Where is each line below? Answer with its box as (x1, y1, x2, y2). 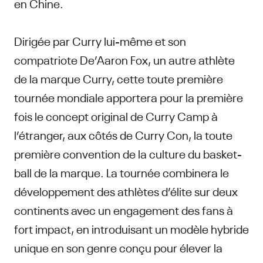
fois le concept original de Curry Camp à (14, 107, 218, 124)
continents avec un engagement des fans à (14, 201, 233, 218)
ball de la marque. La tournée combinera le (14, 164, 229, 180)
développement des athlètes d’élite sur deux (14, 183, 238, 199)
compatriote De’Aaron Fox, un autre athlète (14, 51, 235, 68)
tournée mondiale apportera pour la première (14, 89, 243, 105)
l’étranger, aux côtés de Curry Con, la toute (14, 126, 232, 143)
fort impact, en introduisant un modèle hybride (14, 220, 249, 237)
